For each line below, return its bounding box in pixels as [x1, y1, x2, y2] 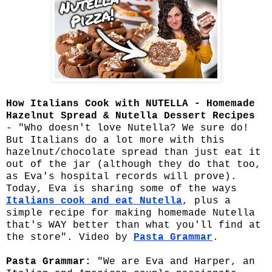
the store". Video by [6, 232, 134, 243]
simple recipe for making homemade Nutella [6, 208, 255, 219]
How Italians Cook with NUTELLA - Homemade [6, 98, 255, 110]
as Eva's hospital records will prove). [6, 171, 237, 183]
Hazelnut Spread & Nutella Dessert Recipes [6, 110, 255, 122]
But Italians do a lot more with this [6, 135, 225, 146]
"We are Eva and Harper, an [91, 256, 255, 268]
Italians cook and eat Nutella [6, 195, 182, 207]
